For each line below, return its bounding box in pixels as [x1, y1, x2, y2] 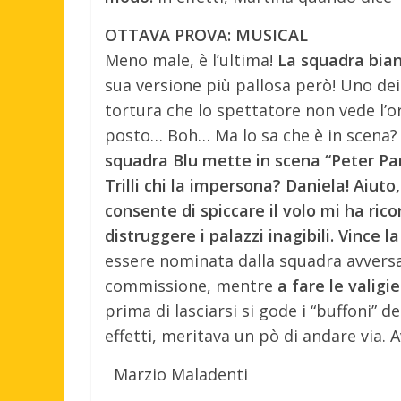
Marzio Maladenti [114, 363, 248, 385]
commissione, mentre [105, 274, 273, 296]
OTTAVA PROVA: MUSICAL [105, 23, 308, 46]
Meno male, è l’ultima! [105, 48, 277, 71]
